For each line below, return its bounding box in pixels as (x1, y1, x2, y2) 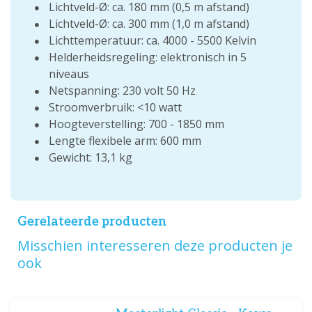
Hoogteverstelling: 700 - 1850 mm (49, 116, 224, 132)
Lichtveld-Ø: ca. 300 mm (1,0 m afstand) (49, 16, 249, 31)
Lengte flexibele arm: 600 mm (49, 133, 201, 148)
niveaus (49, 66, 89, 81)
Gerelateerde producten (17, 214, 166, 229)
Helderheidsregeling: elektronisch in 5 (49, 49, 247, 65)
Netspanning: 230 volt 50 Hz (49, 83, 196, 98)
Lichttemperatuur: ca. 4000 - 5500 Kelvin (49, 33, 256, 48)
